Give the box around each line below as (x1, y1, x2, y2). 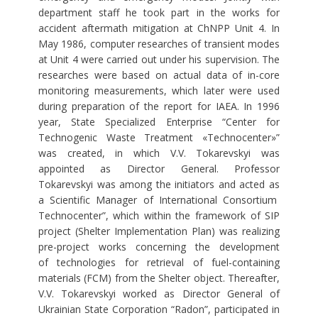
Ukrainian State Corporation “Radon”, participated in (38, 302, 280, 317)
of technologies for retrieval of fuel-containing (38, 256, 280, 270)
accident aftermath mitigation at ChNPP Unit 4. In (38, 21, 280, 35)
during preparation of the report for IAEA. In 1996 (38, 99, 280, 114)
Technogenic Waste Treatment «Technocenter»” (38, 131, 280, 145)
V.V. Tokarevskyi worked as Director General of (38, 287, 280, 301)
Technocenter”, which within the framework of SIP (38, 209, 280, 223)
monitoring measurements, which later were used (38, 84, 280, 98)
